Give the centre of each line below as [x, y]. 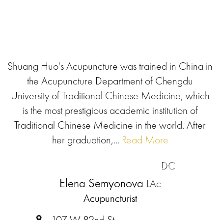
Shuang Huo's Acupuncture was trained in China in [110, 66]
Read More [144, 140]
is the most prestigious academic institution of [110, 110]
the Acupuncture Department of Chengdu [110, 81]
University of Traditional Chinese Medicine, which [110, 96]
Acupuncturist [110, 198]
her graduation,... [85, 140]
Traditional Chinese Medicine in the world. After [110, 125]
